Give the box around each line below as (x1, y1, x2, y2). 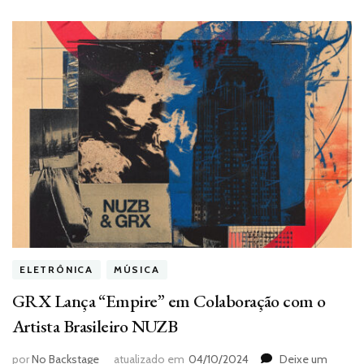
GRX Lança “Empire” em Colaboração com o (12, 288, 326, 313)
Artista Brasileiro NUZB (12, 314, 178, 338)
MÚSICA (113, 263, 160, 276)
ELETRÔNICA (19, 263, 93, 276)
